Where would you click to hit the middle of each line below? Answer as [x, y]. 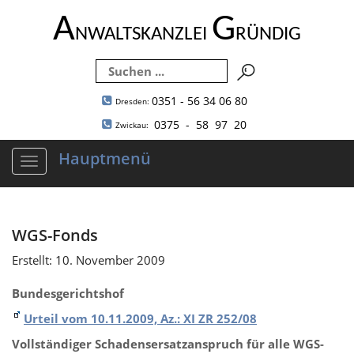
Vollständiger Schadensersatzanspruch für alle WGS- [168, 343]
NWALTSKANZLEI [143, 34]
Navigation [58, 162]
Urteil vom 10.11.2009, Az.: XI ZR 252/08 [140, 318]
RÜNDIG [268, 34]
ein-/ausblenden [73, 178]
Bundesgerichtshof [70, 293]
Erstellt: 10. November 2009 [88, 260]
